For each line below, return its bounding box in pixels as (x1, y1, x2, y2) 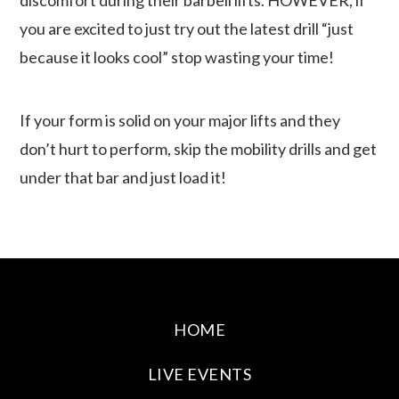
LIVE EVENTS (147, 363, 252, 384)
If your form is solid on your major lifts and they (20, 110, 341, 130)
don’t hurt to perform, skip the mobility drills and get (20, 138, 378, 159)
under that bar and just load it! (20, 167, 227, 187)
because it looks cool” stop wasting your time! (20, 46, 335, 67)
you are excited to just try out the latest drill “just (20, 18, 354, 38)
